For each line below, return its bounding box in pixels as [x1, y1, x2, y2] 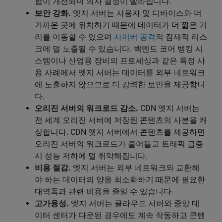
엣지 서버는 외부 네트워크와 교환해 [71, 163, 200, 173]
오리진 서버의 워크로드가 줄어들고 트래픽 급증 [35, 139, 203, 149]
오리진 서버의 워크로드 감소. [35, 104, 138, 113]
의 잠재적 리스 [156, 32, 207, 42]
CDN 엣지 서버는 [138, 104, 200, 113]
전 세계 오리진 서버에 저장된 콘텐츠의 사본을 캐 [35, 115, 207, 125]
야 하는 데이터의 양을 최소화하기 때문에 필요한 [35, 175, 205, 185]
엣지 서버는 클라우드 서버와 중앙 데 [71, 199, 200, 209]
